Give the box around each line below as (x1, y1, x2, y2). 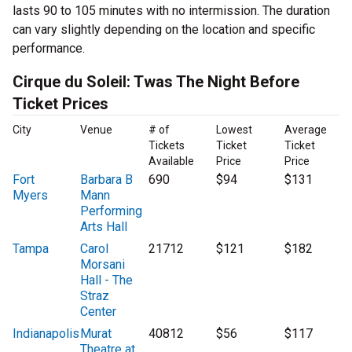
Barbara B (80, 172, 134, 188)
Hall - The (80, 273, 134, 288)
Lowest (216, 123, 253, 137)
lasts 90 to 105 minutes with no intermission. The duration (13, 3, 330, 19)
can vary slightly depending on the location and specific (13, 22, 315, 38)
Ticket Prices (13, 94, 108, 114)
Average (284, 123, 327, 137)
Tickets (148, 139, 185, 152)
